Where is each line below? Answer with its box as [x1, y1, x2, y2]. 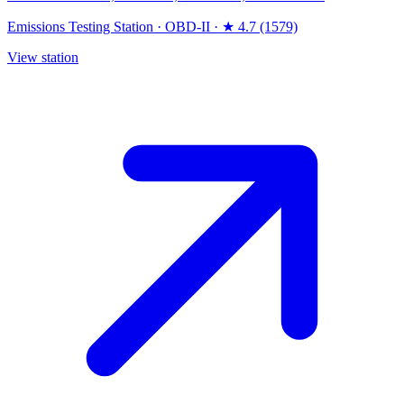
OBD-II [165, 19, 210, 35]
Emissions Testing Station [7, 19, 153, 35]
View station [7, 50, 78, 66]
